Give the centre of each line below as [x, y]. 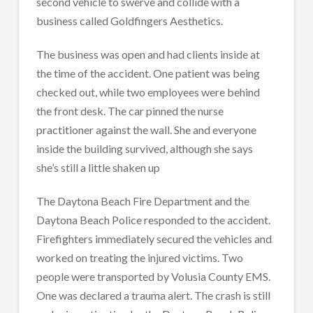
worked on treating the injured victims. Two [139, 258]
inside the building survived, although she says [144, 149]
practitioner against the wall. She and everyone [146, 130]
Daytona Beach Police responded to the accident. [153, 220]
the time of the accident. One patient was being [148, 73]
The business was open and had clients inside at [148, 54]
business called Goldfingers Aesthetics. [129, 21]
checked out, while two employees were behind [148, 92]
